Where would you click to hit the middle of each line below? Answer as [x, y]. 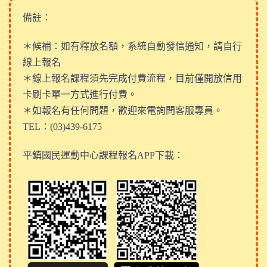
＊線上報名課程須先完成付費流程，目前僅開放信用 [132, 78]
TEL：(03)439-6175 [62, 126]
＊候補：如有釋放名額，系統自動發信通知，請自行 [132, 46]
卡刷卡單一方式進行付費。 [80, 94]
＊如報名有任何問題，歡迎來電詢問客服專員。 [123, 110]
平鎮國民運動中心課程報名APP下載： [103, 155]
